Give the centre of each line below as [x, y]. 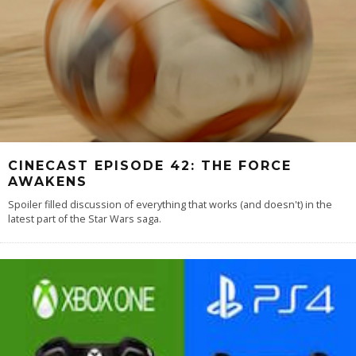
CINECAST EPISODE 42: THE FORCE [150, 166]
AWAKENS [48, 182]
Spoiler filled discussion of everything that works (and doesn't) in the [170, 205]
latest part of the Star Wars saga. [85, 219]
